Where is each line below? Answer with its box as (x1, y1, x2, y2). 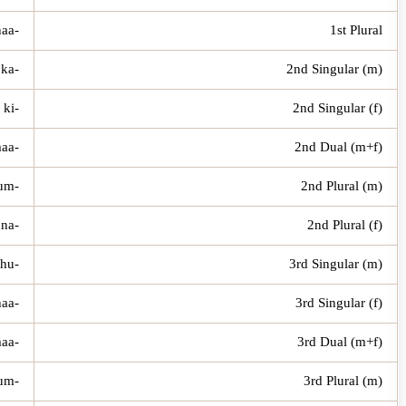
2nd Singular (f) (293, 100, 382, 115)
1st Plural (330, 22, 382, 37)
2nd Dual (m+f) (295, 139, 382, 154)
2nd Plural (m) (301, 178, 382, 193)
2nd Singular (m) (286, 61, 382, 76)
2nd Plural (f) (307, 217, 382, 232)
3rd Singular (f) (295, 295, 382, 310)
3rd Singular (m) (289, 256, 382, 271)
